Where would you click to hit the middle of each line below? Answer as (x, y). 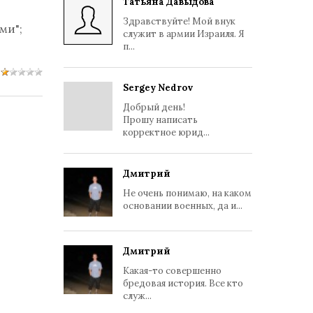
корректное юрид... (166, 132)
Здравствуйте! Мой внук (179, 21)
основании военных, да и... (183, 206)
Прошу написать (160, 120)
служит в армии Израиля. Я (184, 34)
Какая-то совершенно (172, 271)
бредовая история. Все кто (183, 283)
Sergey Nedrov (158, 88)
